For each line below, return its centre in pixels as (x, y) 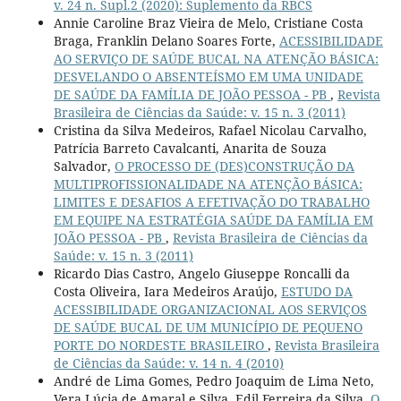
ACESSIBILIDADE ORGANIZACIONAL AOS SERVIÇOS (210, 309)
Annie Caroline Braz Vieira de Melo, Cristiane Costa (208, 22)
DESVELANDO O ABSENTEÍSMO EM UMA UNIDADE (208, 76)
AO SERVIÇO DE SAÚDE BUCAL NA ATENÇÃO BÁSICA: (216, 58)
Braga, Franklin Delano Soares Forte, (166, 40)
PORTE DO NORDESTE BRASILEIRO (160, 345)
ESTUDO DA (316, 291)
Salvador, (84, 166)
